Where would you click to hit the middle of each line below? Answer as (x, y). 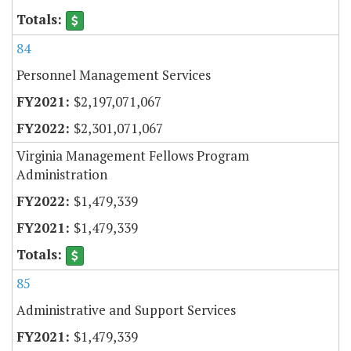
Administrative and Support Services (126, 310)
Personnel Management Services (114, 74)
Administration (62, 174)
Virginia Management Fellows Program (133, 155)
